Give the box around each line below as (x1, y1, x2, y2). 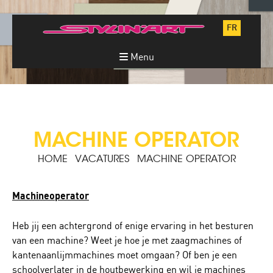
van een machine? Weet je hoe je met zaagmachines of (12, 234, 242, 246)
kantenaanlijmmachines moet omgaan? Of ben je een (12, 249, 237, 261)
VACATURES (74, 153, 130, 165)
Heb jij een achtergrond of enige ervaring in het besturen (12, 219, 253, 232)
